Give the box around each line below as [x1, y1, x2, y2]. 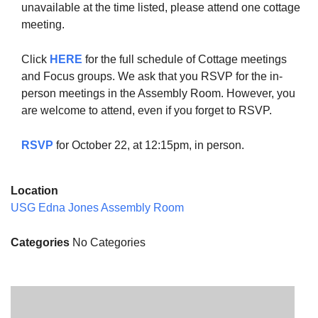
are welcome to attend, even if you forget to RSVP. [21, 104, 272, 116]
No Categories [70, 236, 146, 248]
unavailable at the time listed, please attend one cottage [21, 1, 300, 13]
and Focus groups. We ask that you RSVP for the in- [21, 70, 283, 82]
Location [11, 185, 58, 197]
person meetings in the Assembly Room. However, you [21, 87, 295, 99]
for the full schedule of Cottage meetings [82, 53, 287, 65]
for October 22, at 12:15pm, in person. [56, 139, 244, 151]
